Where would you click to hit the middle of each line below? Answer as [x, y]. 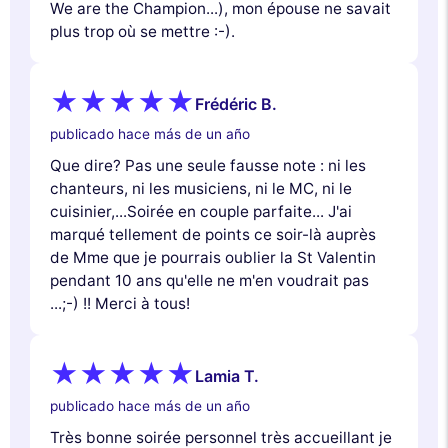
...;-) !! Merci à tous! [120, 304]
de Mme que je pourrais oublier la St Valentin [213, 258]
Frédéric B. [236, 103]
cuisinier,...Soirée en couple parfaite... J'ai [201, 212]
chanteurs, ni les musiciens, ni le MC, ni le [201, 189]
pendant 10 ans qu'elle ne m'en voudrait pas [209, 281]
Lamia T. [227, 375]
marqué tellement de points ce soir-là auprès [213, 235]
